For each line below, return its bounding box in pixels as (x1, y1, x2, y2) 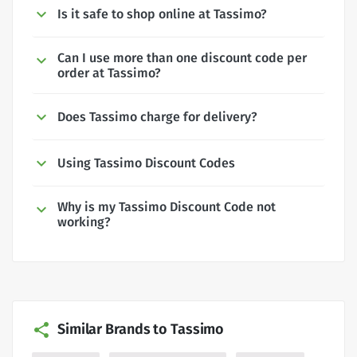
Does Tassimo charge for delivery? (57, 109, 257, 125)
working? (57, 214, 111, 229)
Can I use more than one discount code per (57, 50, 307, 66)
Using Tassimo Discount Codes (57, 155, 235, 171)
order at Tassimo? (57, 65, 161, 81)
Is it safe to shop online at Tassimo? (57, 6, 267, 22)
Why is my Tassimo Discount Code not (57, 198, 276, 214)
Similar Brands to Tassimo (57, 320, 225, 338)
